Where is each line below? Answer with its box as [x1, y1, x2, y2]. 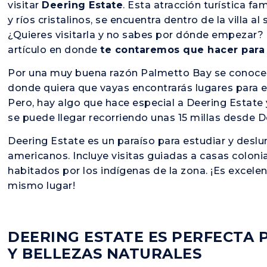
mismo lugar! [8, 180, 78, 192]
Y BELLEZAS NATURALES [8, 245, 206, 263]
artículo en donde [8, 44, 101, 55]
